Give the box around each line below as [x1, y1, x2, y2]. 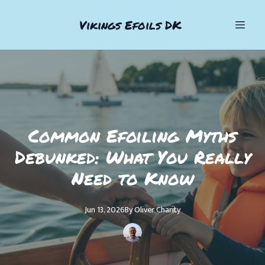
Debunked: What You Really [14, 144, 251, 170]
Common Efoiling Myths [28, 123, 237, 148]
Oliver [134, 203, 154, 216]
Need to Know [71, 166, 194, 191]
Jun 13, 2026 [85, 203, 125, 216]
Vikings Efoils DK [79, 16, 182, 33]
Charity [156, 203, 180, 216]
